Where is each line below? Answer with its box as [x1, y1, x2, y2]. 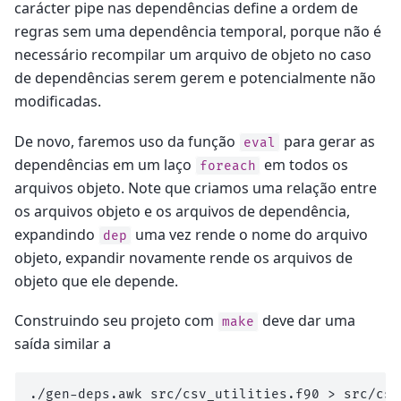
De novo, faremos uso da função [14, 131, 239, 151]
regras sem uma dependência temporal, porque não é [14, 21, 381, 42]
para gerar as [280, 131, 375, 151]
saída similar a [14, 334, 111, 354]
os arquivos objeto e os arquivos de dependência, [14, 200, 350, 221]
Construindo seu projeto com [14, 311, 218, 331]
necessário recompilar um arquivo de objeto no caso [14, 45, 371, 65]
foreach [200, 158, 256, 174]
